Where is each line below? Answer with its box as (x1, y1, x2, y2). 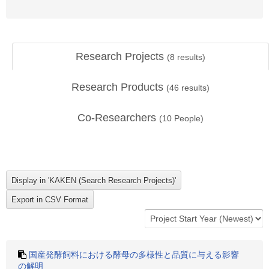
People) (172, 113, 204, 123)
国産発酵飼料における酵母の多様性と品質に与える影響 (29, 250, 239, 259)
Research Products (71, 81, 166, 93)
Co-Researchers (77, 112, 159, 124)
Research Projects (76, 50, 167, 62)
